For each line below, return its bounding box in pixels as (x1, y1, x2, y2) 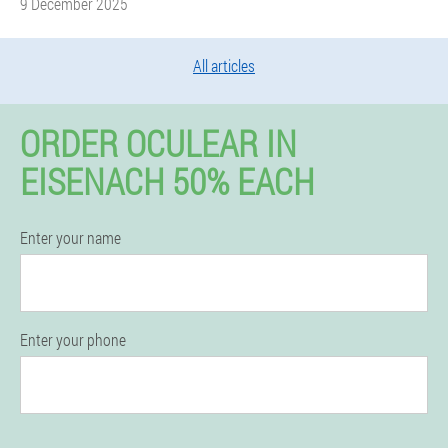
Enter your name (20, 227, 121, 248)
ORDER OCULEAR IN (20, 119, 297, 167)
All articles (193, 55, 255, 76)
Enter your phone (20, 329, 126, 350)
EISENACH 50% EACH (20, 157, 314, 205)
